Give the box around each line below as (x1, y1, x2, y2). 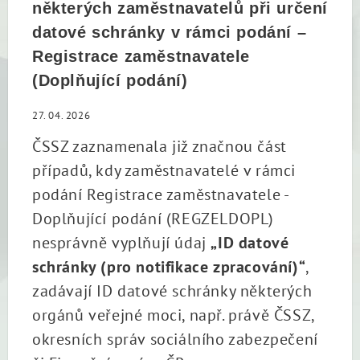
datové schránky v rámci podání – (32, 23, 307, 41)
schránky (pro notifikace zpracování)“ (32, 256, 306, 277)
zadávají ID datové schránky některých (32, 280, 313, 301)
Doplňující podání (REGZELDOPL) (32, 208, 275, 229)
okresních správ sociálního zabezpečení (32, 329, 318, 350)
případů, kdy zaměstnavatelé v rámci (32, 160, 297, 181)
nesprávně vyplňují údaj (32, 232, 211, 253)
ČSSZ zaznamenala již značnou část (32, 136, 287, 157)
